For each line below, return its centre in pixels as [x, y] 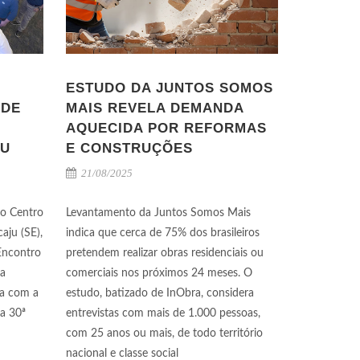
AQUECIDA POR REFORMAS [166, 129]
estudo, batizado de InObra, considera [160, 294]
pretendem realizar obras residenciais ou [165, 254]
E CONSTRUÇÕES [129, 149]
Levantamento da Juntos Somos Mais [158, 213]
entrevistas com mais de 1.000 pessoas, [163, 314]
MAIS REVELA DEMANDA [155, 108]
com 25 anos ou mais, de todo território [164, 334]
